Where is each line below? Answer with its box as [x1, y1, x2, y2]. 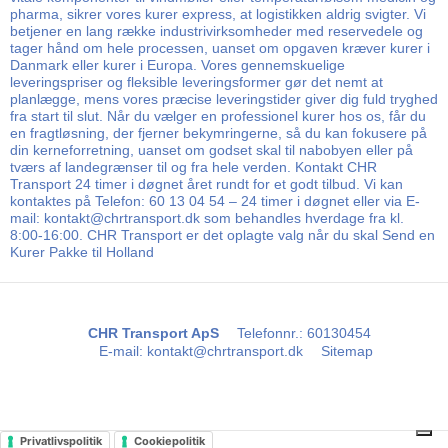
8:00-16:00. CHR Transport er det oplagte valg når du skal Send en [10, 226, 435, 243]
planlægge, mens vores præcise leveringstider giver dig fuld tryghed [10, 90, 438, 107]
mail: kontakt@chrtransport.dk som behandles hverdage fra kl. [10, 209, 404, 226]
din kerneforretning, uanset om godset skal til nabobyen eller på [10, 141, 413, 158]
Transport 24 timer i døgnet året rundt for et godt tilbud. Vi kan [10, 175, 403, 192]
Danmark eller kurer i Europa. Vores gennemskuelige [10, 56, 345, 73]
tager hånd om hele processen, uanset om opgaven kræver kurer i [10, 39, 430, 56]
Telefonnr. [236, 325, 299, 342]
